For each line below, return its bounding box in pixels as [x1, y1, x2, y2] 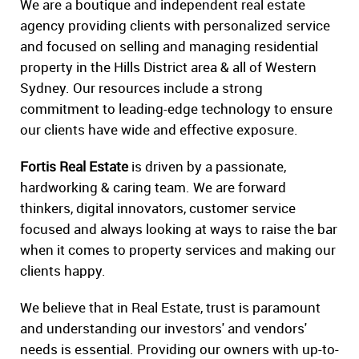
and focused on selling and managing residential [20, 37, 318, 56]
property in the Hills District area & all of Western [20, 58, 317, 77]
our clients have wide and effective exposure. [20, 120, 298, 139]
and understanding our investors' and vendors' [20, 319, 307, 338]
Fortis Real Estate [20, 157, 128, 176]
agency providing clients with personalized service [20, 16, 330, 35]
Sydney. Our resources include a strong [20, 79, 263, 98]
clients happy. [20, 261, 106, 280]
